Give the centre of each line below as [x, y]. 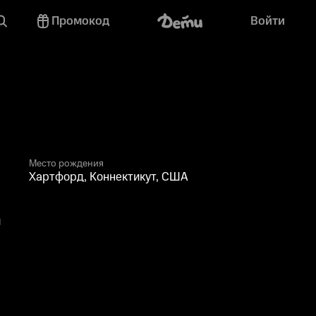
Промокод [80, 21]
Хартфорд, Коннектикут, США [109, 177]
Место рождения [66, 164]
